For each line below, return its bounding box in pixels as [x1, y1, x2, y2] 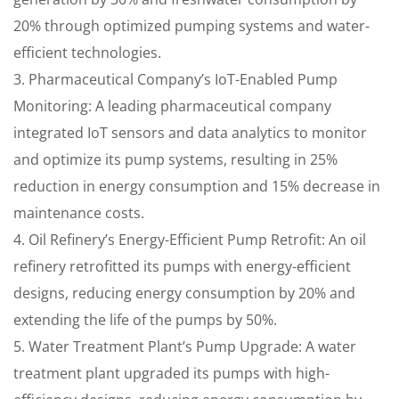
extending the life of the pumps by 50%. [13, 310, 277, 330]
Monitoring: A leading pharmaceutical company [13, 96, 331, 116]
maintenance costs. [13, 203, 144, 223]
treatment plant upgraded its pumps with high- [13, 363, 330, 383]
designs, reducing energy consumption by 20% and [13, 283, 355, 303]
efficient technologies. [13, 43, 161, 62]
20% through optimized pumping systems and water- [13, 16, 370, 36]
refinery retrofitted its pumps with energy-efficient [13, 256, 351, 276]
